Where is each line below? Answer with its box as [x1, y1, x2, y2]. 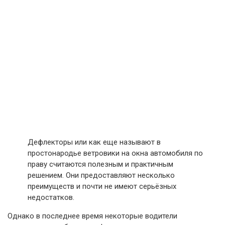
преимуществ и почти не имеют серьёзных [28, 182, 176, 191]
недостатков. [28, 193, 74, 202]
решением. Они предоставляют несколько [28, 171, 175, 180]
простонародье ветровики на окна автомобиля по [28, 149, 203, 158]
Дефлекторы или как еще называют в [28, 138, 161, 147]
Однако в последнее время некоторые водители [8, 211, 177, 220]
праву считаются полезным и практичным [28, 160, 173, 169]
